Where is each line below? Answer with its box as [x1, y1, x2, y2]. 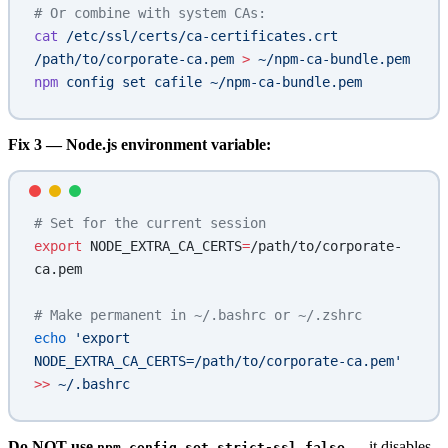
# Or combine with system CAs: [34, 4, 266, 21]
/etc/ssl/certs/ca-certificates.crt [58, 27, 338, 44]
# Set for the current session [34, 214, 266, 231]
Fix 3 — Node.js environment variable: [8, 135, 271, 153]
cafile [146, 73, 202, 90]
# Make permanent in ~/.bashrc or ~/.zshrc [34, 306, 362, 323]
